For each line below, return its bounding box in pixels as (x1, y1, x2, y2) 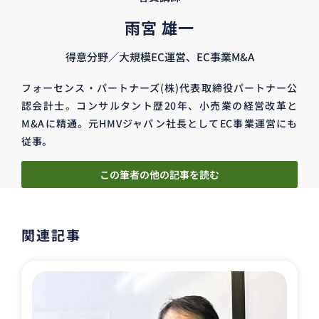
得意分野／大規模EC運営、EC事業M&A (65, 49, 254, 65)
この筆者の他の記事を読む (100, 167, 219, 182)
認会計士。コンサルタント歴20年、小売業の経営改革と (21, 98, 298, 113)
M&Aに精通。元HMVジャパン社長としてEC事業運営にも (21, 116, 298, 131)
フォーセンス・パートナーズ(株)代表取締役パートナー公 (21, 80, 298, 95)
